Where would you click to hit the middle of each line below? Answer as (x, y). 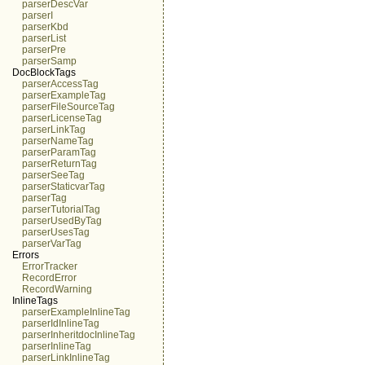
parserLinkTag (54, 130)
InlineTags (35, 301)
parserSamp (49, 61)
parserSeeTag (53, 175)
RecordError (49, 278)
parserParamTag (59, 152)
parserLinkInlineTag (66, 358)
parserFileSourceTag (68, 107)
